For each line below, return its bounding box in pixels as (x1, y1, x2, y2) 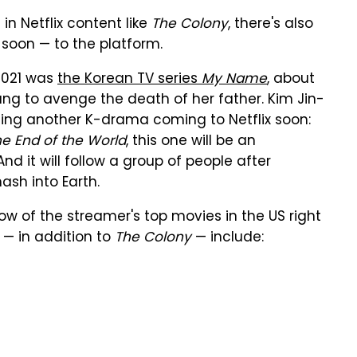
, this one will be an (126, 131, 256, 153)
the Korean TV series (57, 69, 202, 91)
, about (267, 69, 315, 91)
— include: (191, 227, 264, 249)
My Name (202, 69, 267, 91)
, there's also (228, 14, 313, 36)
